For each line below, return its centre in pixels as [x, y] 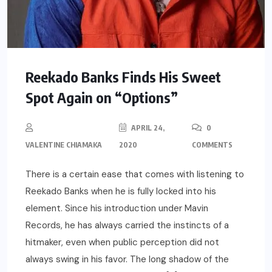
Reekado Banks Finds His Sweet [123, 77]
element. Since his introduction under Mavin [117, 209]
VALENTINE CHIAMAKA [64, 145]
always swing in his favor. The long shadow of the [127, 260]
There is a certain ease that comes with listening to [135, 175]
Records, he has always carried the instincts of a [127, 226]
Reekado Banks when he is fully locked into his [121, 192]
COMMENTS [212, 145]
